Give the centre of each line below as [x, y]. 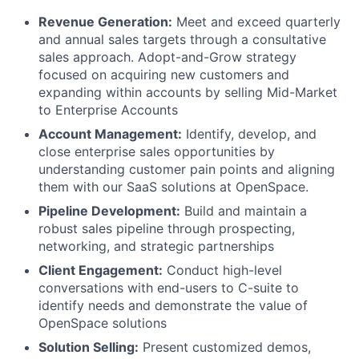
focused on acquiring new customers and [164, 75]
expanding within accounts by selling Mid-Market [188, 92]
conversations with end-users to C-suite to [169, 288]
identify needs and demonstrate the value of [173, 305]
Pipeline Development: [109, 211]
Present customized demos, [225, 347]
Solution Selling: [89, 347]
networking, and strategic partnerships [156, 246]
